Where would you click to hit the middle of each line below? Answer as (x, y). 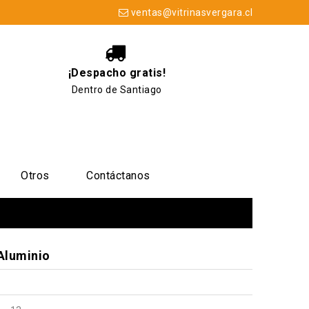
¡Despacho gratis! (117, 73)
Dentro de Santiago (117, 90)
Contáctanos (118, 176)
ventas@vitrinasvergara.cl (191, 12)
